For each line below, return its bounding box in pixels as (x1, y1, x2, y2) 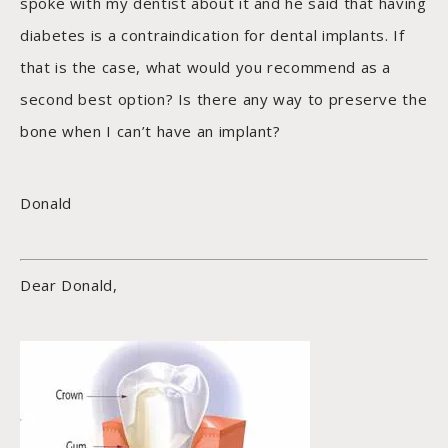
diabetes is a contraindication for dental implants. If (20, 25, 405, 46)
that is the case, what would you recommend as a (20, 57, 392, 78)
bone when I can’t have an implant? (20, 121, 281, 142)
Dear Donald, (20, 275, 118, 296)
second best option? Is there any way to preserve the (20, 89, 428, 110)
